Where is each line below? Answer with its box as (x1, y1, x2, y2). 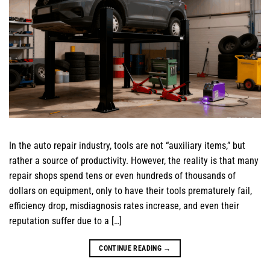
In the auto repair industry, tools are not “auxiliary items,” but (9, 140, 245, 152)
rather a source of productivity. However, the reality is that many (9, 155, 259, 167)
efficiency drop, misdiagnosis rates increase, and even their (9, 200, 239, 212)
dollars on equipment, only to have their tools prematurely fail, (9, 185, 252, 197)
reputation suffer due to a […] (9, 215, 122, 227)
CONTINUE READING (99, 244, 164, 253)
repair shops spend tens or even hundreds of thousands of (9, 170, 236, 182)
